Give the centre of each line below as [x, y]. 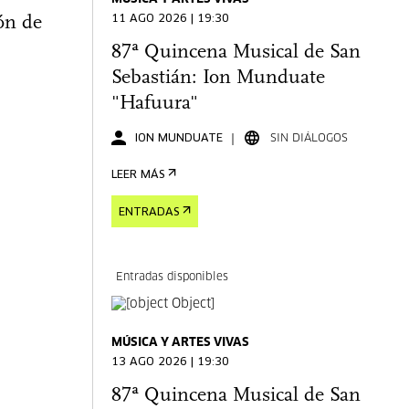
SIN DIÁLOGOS [309, 138]
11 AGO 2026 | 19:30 [171, 19]
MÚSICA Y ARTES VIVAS [181, 343]
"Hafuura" [155, 104]
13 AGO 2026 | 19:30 [171, 362]
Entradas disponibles [173, 278]
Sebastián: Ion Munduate [219, 78]
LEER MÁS [138, 175]
